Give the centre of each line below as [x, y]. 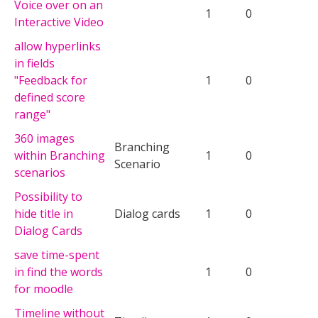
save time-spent [57, 254]
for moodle [44, 289]
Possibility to [48, 196]
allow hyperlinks [57, 46]
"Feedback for [51, 80]
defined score [50, 97]
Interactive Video [59, 22]
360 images [44, 138]
